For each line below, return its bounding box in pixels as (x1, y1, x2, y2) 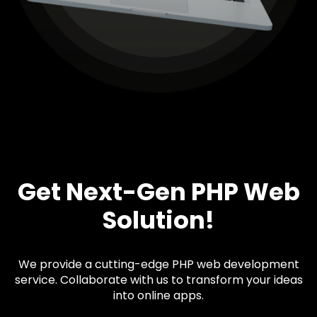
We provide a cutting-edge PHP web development (18, 255, 299, 272)
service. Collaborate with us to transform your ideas (14, 271, 303, 288)
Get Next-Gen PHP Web (17, 174, 300, 209)
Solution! (103, 202, 214, 237)
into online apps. (113, 287, 204, 304)
